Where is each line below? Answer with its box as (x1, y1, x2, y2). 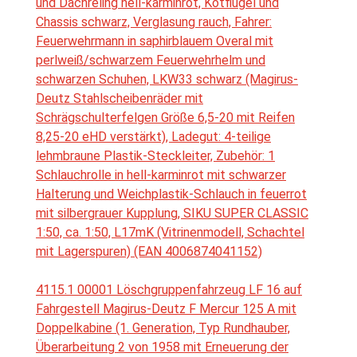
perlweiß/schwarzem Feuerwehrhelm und (36, 53, 265, 69)
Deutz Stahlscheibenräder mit (36, 91, 203, 107)
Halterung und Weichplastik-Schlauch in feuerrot (36, 186, 307, 202)
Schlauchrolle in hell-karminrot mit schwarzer (36, 167, 286, 183)
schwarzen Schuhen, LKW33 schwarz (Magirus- (36, 72, 298, 88)
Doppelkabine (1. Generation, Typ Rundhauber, (36, 320, 290, 336)
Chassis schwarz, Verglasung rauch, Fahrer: (36, 14, 272, 30)
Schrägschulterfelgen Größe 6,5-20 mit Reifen (36, 110, 295, 126)
